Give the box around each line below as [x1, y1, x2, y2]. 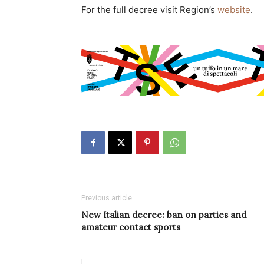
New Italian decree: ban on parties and [81, 209, 246, 221]
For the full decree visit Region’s [81, 4, 217, 15]
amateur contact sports [81, 222, 180, 233]
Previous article [81, 194, 132, 203]
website [217, 4, 250, 15]
